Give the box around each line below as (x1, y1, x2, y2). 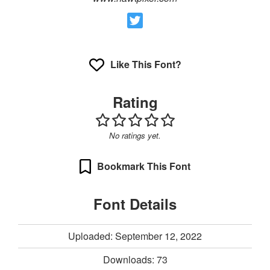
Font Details (93, 193, 177, 214)
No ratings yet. (109, 129, 161, 141)
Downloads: (102, 252, 157, 266)
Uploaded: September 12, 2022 (68, 228, 202, 243)
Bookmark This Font (97, 159, 190, 174)
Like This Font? (110, 57, 181, 72)
